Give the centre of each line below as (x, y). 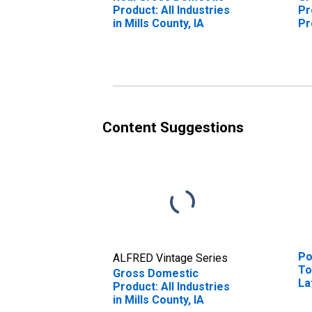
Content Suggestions (173, 127)
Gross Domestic (156, 273)
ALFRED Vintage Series (170, 258)
